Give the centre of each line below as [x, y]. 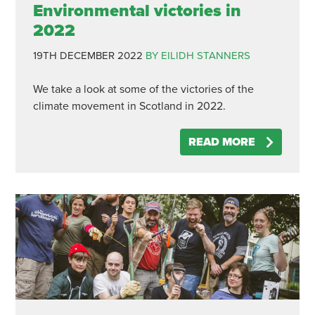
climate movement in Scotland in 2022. [129, 106]
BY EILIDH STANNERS [198, 56]
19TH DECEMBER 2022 [88, 56]
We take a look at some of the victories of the [143, 89]
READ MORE [222, 142]
